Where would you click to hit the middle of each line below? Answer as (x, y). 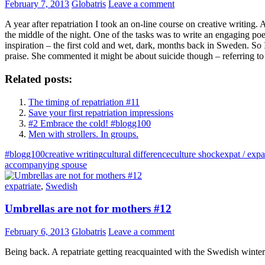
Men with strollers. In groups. (83, 134)
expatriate (23, 186)
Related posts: (38, 79)
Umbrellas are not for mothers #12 (88, 209)
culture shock (195, 154)
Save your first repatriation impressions (101, 112)
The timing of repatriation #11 (84, 102)
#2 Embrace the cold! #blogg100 (90, 123)
